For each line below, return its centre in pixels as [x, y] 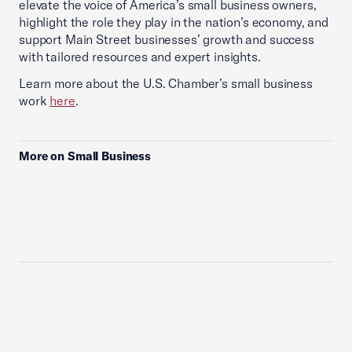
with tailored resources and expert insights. [140, 57]
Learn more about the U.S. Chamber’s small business [166, 83]
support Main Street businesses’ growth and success [167, 39]
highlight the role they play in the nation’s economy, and [174, 22]
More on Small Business [85, 156]
